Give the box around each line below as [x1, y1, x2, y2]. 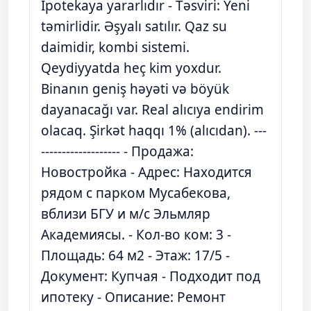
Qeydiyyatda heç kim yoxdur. [41, 59, 221, 77]
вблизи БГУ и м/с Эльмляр [41, 205, 210, 223]
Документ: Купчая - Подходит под [41, 267, 260, 285]
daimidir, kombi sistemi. [41, 38, 190, 56]
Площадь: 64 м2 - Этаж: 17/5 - [41, 246, 230, 264]
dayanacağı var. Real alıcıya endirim [41, 101, 264, 119]
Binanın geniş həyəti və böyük [41, 80, 229, 98]
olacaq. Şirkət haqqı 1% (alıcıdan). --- [41, 121, 267, 140]
